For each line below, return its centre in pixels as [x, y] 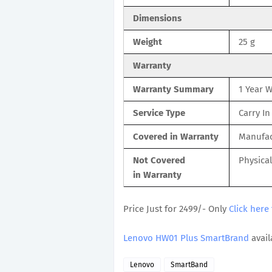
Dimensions [157, 18]
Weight [148, 42]
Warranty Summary [173, 89]
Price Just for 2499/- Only [176, 209]
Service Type [159, 113]
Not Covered [159, 160]
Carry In [254, 113]
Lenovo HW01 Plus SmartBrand [186, 238]
